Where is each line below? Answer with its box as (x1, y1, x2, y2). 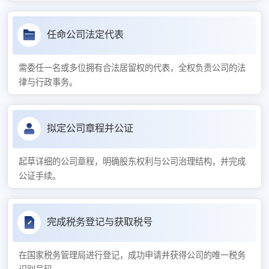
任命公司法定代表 (46, 29, 124, 41)
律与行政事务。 (19, 77, 77, 88)
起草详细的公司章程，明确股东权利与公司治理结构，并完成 (19, 157, 246, 167)
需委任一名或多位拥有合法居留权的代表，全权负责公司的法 (19, 63, 246, 73)
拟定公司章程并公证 (46, 122, 133, 134)
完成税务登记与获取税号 (46, 216, 153, 228)
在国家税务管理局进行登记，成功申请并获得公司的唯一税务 (19, 250, 246, 261)
